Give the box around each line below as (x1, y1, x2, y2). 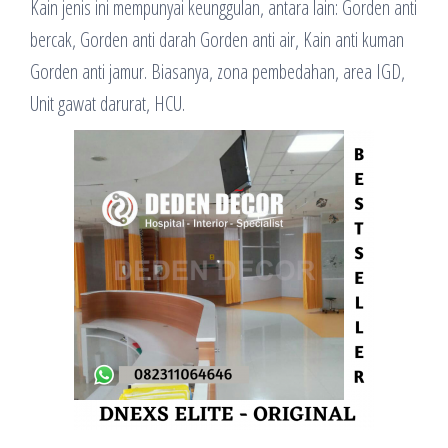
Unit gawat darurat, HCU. (30, 89, 185, 117)
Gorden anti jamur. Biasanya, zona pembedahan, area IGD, (30, 57, 405, 85)
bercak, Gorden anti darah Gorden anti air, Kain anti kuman (30, 25, 404, 53)
